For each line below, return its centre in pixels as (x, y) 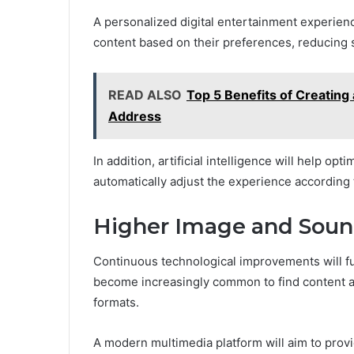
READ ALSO (145, 94)
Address (135, 116)
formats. (116, 303)
